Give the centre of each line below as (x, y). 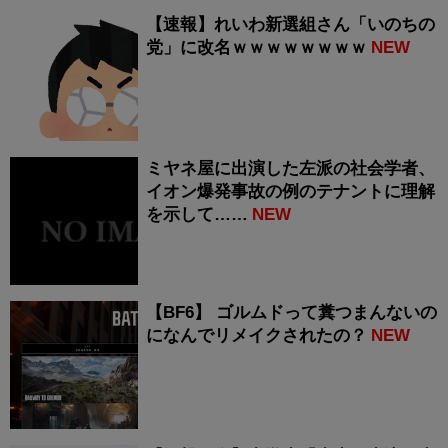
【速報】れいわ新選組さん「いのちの (290, 25)
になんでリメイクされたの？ (256, 336)
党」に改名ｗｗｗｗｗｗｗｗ (256, 48)
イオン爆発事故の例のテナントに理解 (290, 192)
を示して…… (197, 215)
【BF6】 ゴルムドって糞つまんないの (291, 313)
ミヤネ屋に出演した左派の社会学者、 (290, 169)
